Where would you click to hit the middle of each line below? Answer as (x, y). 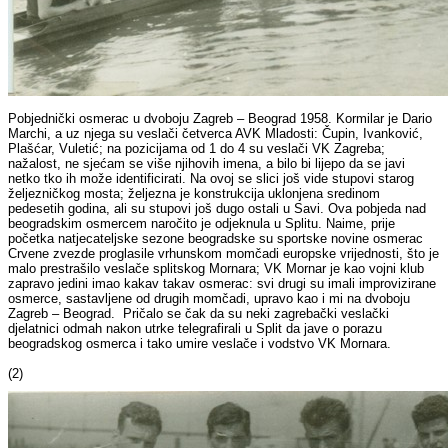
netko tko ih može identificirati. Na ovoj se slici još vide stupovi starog (211, 179)
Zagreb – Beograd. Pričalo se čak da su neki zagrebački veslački (199, 314)
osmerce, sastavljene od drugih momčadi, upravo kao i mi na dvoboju (209, 299)
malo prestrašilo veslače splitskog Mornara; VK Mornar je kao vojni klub (216, 269)
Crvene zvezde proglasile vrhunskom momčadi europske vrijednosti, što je (224, 254)
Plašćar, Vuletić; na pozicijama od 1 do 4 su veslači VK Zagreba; (197, 149)
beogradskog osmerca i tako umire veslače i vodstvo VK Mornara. (200, 344)
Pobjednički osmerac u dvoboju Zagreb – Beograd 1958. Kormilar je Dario (220, 119)
